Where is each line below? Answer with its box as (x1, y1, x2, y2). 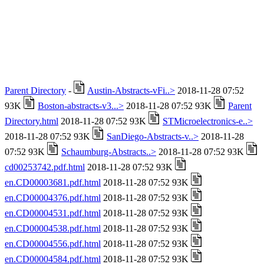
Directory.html (5, 116, 58, 126)
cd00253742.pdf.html (5, 162, 85, 172)
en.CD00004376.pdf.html (5, 193, 101, 203)
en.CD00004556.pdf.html (5, 239, 101, 249)
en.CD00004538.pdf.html (5, 223, 101, 233)
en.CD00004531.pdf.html (5, 208, 101, 218)
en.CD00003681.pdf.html (5, 177, 101, 187)
